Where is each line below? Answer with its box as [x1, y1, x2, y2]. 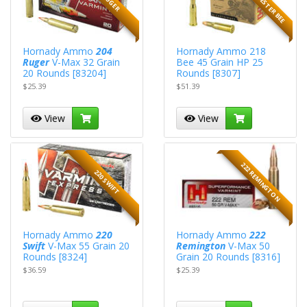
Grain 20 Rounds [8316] [176, 249, 281, 263]
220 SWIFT [93, 167, 122, 197]
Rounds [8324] [23, 249, 88, 263]
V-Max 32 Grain [49, 55, 121, 69]
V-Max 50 [225, 238, 271, 252]
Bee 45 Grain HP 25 [176, 55, 264, 69]
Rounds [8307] [176, 66, 241, 79]
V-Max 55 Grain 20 [45, 238, 130, 252]
